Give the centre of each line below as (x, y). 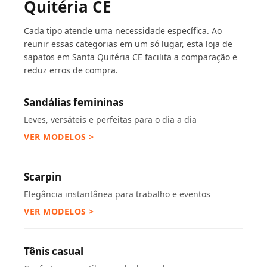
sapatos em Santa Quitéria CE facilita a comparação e (131, 57)
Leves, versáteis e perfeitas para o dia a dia (110, 119)
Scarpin (43, 177)
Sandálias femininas (74, 102)
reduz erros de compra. (71, 70)
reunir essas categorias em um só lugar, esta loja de (128, 44)
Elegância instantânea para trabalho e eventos (117, 194)
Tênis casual (54, 251)
